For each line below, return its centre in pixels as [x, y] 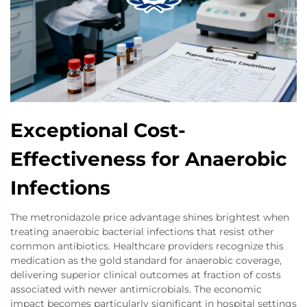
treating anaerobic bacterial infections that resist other [142, 232]
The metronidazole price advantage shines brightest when [150, 218]
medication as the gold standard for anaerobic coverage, [146, 261]
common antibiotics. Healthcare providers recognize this [147, 246]
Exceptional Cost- [98, 131]
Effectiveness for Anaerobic [149, 159]
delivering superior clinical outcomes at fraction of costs [146, 275]
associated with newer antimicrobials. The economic [136, 290]
